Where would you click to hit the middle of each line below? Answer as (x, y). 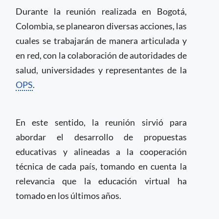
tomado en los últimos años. (68, 196)
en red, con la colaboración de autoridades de (101, 55)
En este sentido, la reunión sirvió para (101, 122)
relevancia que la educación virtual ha (101, 181)
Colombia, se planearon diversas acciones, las (101, 26)
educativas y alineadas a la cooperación (101, 152)
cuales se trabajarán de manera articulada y (101, 41)
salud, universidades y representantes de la (101, 70)
